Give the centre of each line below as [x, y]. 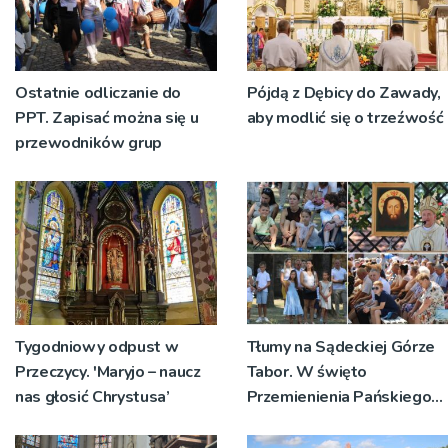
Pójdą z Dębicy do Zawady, [343, 92]
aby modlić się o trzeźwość [345, 117]
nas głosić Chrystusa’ [92, 396]
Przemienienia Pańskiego [339, 396]
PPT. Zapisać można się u [107, 117]
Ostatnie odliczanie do [98, 92]
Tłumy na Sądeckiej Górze [340, 346]
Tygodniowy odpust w [97, 346]
